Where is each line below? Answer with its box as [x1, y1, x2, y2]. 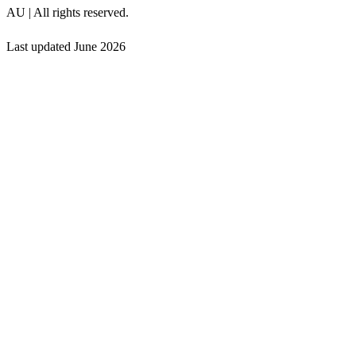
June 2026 [74, 39, 126, 53]
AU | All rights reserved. [6, 5, 129, 19]
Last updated [6, 39, 74, 53]
